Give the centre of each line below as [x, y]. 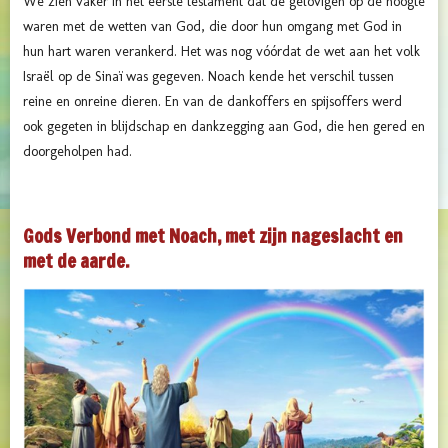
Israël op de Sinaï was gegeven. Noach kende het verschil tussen [208, 76]
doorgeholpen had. [77, 151]
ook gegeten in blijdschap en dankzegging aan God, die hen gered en [224, 126]
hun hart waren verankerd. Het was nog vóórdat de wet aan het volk [221, 51]
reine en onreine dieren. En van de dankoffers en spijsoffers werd [212, 101]
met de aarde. [76, 260]
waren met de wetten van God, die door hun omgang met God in [212, 26]
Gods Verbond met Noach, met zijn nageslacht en [213, 235]
